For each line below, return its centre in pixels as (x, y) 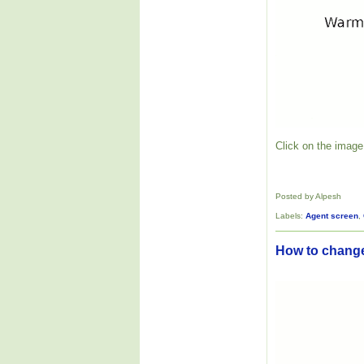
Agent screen (332, 216)
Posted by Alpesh (308, 196)
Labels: (290, 216)
